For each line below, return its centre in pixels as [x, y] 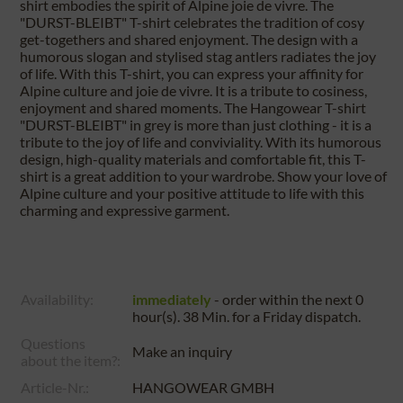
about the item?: [71, 360]
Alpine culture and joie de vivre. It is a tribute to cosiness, [193, 90]
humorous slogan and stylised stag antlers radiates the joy [198, 56]
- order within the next [283, 299]
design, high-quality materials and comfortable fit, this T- [193, 159]
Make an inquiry [182, 351]
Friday [282, 316]
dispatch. [331, 316]
